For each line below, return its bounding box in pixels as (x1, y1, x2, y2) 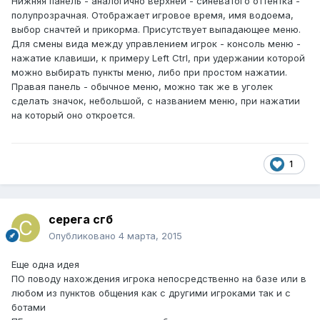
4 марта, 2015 (119, 230, 182, 242)
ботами (11, 301, 46, 314)
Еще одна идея (11, 259, 79, 271)
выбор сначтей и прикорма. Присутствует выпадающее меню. (11, 23, 301, 35)
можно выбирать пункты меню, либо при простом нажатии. (11, 66, 287, 78)
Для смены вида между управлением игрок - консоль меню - (11, 37, 301, 49)
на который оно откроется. (11, 109, 135, 121)
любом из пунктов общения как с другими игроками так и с (11, 287, 291, 299)
